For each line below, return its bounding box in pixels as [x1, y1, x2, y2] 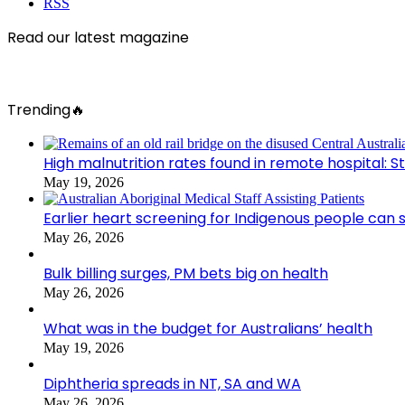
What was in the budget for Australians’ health [43, 317, 372, 339]
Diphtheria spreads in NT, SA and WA [43, 372, 301, 394]
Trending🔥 [7, 99, 85, 120]
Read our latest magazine [7, 26, 189, 48]
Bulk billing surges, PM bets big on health [43, 262, 328, 284]
